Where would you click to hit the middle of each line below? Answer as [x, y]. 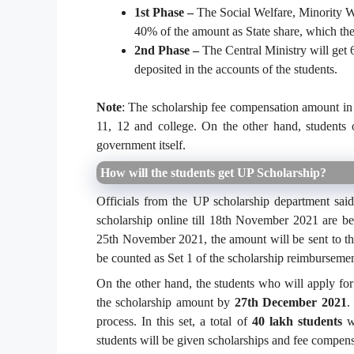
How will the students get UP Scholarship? [213, 173]
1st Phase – [164, 13]
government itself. [143, 145]
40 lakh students [297, 322]
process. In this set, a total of [174, 322]
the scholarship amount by [166, 303]
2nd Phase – [167, 51]
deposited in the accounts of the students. [237, 70]
